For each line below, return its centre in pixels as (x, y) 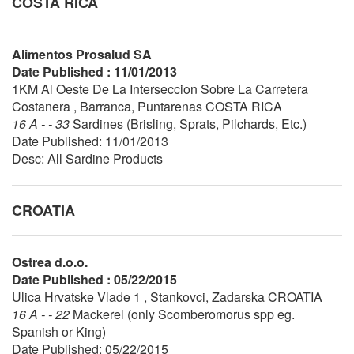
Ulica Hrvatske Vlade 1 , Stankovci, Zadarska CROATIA (167, 296)
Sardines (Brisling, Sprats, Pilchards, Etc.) (190, 123)
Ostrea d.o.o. (50, 262)
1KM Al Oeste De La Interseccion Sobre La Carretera (160, 88)
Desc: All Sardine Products (87, 158)
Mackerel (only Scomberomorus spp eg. (184, 314)
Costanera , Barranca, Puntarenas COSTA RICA (147, 106)
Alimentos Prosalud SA (82, 54)
